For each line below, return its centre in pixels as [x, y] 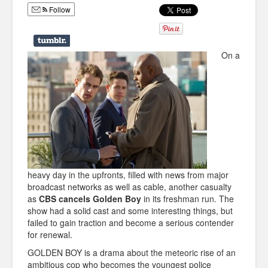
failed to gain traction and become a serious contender [131, 223]
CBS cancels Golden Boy [90, 199]
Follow [59, 9]
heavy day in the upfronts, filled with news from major [128, 175]
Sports [32, 107]
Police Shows [46, 59]
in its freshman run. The [188, 199]
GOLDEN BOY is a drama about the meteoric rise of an [132, 253]
